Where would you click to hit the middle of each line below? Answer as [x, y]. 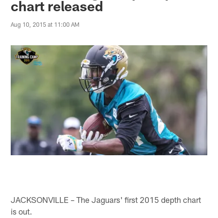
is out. [22, 211]
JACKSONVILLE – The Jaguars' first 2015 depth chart [106, 199]
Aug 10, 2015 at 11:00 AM [45, 25]
